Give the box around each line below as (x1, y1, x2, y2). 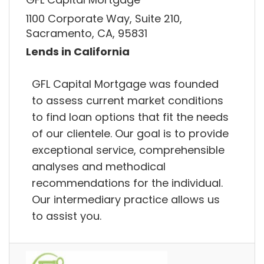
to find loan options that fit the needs (32, 109, 229, 124)
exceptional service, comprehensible (32, 142, 225, 157)
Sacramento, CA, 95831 (26, 25, 147, 41)
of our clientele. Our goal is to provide (32, 126, 229, 141)
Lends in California (26, 44, 130, 60)
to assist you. (32, 208, 101, 223)
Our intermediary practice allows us (32, 192, 220, 207)
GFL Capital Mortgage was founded (32, 76, 219, 91)
